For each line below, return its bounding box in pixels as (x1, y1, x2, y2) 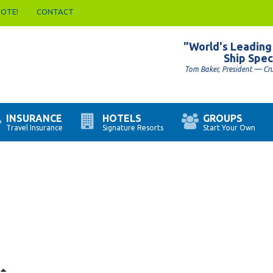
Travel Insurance (6, 124, 63, 132)
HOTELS (102, 113, 141, 124)
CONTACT (37, 7, 74, 16)
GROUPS (203, 113, 243, 124)
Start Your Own (203, 124, 255, 132)
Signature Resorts (102, 124, 163, 132)
